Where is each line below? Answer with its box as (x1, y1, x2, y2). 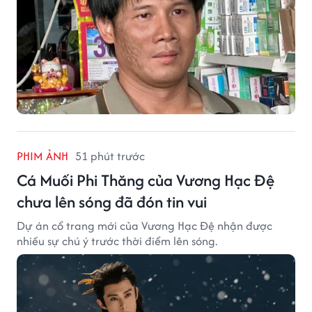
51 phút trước (75, 148, 145, 165)
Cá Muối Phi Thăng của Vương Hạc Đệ (17, 169, 274, 192)
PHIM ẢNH (17, 148, 68, 165)
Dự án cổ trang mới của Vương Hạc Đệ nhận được (17, 217, 272, 235)
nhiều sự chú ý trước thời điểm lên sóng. (17, 233, 217, 250)
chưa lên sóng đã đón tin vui (17, 190, 207, 214)
